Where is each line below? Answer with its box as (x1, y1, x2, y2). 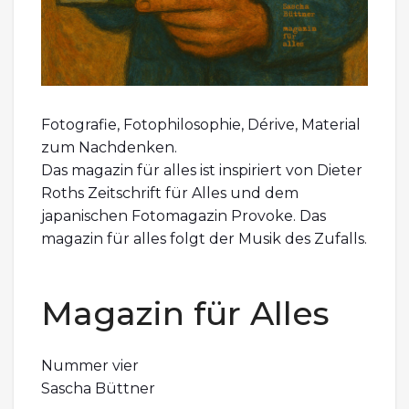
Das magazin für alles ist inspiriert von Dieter (41, 161, 362, 179)
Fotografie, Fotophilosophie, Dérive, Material (41, 115, 361, 133)
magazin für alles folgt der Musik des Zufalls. (41, 229, 367, 247)
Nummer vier (41, 356, 139, 374)
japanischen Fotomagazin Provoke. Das (41, 206, 326, 225)
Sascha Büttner (41, 379, 155, 397)
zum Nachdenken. (41, 138, 177, 156)
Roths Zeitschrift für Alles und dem (41, 184, 299, 202)
